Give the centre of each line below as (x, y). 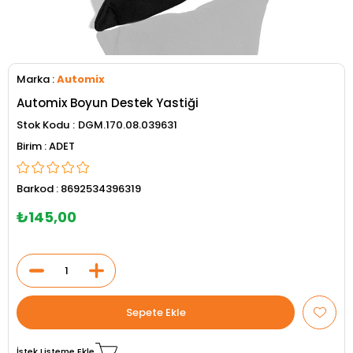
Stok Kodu (43, 125)
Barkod (35, 189)
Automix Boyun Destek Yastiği (108, 103)
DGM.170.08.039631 (128, 125)
